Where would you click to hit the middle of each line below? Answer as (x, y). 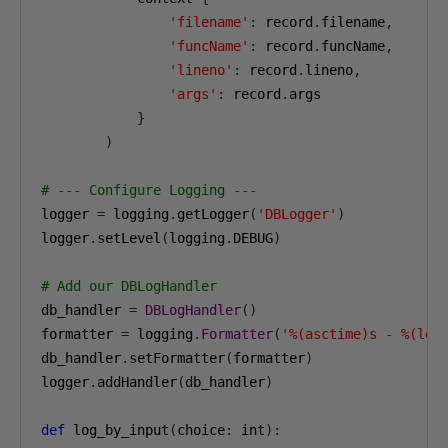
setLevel (129, 238)
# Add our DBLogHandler (129, 286)
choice (201, 430)
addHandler (137, 382)
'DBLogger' (297, 214)
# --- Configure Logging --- (149, 190)
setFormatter (177, 358)
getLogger (213, 214)
